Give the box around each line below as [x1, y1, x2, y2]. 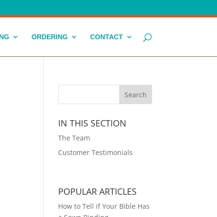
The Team [58, 133, 91, 142]
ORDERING [31, 33, 68, 41]
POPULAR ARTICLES [58, 186, 137, 197]
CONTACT [90, 33, 123, 41]
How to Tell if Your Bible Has [58, 201, 150, 211]
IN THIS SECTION [58, 117, 127, 129]
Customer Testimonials [58, 148, 133, 157]
